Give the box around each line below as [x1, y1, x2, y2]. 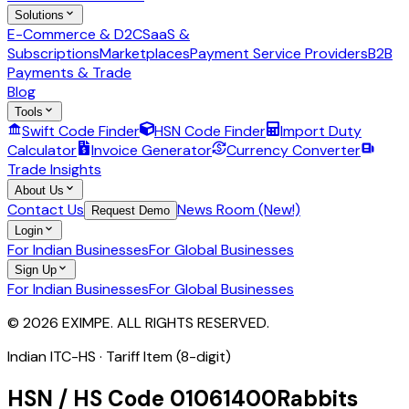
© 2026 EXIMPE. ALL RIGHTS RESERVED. [7, 313, 269, 333]
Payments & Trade [7, 62, 131, 82]
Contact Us [7, 199, 84, 219]
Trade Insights [7, 160, 101, 180]
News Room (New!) [177, 199, 300, 219]
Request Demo [91, 203, 170, 217]
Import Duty [280, 121, 362, 142]
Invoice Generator [91, 141, 212, 161]
